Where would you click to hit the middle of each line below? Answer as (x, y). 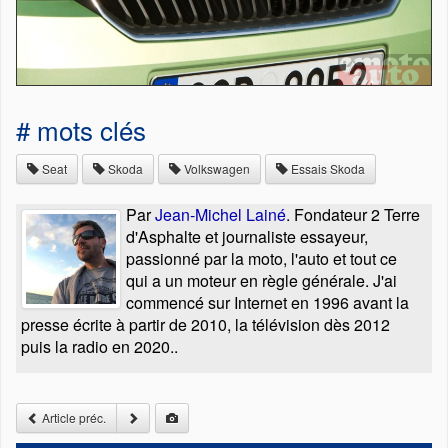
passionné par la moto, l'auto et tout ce (261, 258)
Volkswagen (215, 168)
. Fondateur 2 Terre (353, 214)
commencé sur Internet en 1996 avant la (267, 302)
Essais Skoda (326, 168)
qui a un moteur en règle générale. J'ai (261, 280)
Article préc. (72, 417)
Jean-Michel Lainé (220, 214)
